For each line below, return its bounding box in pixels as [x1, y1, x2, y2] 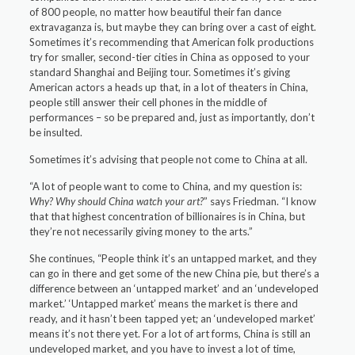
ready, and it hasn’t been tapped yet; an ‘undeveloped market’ [29, 312, 316, 326]
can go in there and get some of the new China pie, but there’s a [29, 267, 320, 281]
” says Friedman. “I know [204, 195, 317, 208]
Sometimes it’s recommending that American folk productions [29, 36, 315, 49]
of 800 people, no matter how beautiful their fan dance [29, 6, 282, 19]
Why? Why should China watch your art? [29, 195, 204, 208]
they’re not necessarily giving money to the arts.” [29, 225, 254, 239]
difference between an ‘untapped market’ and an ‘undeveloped [29, 282, 319, 296]
